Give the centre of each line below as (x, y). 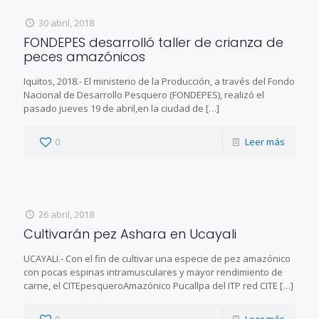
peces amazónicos (84, 56)
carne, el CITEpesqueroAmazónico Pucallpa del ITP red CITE (151, 285)
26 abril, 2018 (67, 214)
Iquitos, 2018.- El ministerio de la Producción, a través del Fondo (159, 81)
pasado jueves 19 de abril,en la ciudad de (114, 108)
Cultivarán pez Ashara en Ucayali (130, 234)
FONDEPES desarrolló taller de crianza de (153, 42)
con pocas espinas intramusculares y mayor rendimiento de (153, 272)
